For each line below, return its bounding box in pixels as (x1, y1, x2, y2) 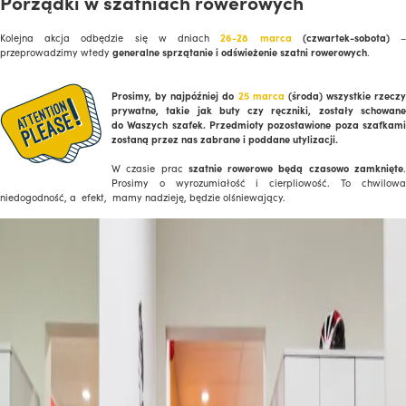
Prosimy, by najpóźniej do (111, 88, 238, 102)
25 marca (237, 88, 285, 102)
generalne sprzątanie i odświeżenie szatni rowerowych (112, 44, 367, 59)
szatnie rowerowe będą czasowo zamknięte (188, 160, 404, 175)
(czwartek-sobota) (291, 30, 390, 44)
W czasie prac (111, 160, 188, 175)
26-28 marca (220, 30, 292, 44)
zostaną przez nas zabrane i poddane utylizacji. (111, 131, 338, 146)
